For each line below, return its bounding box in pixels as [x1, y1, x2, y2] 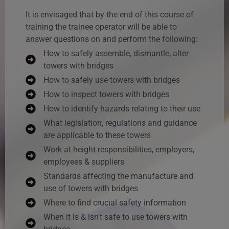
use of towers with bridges [43, 183, 138, 193]
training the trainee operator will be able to [26, 21, 177, 32]
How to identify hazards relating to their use [43, 103, 200, 113]
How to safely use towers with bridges [43, 75, 180, 85]
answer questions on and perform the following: [26, 34, 198, 44]
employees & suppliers [43, 156, 124, 167]
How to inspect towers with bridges [43, 89, 169, 99]
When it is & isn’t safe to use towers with [43, 212, 188, 222]
